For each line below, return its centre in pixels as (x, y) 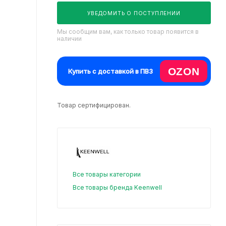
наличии (69, 39)
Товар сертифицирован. (94, 105)
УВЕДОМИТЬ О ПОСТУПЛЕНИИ (134, 13)
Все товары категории (107, 175)
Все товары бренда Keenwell (117, 188)
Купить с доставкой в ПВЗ (110, 71)
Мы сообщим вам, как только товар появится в (128, 32)
